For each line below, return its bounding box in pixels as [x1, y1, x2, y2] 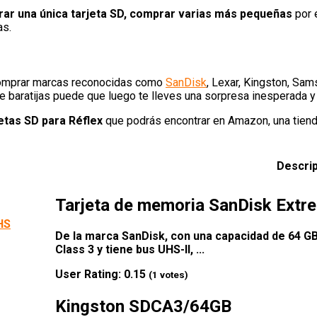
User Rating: [55, 267, 124, 281]
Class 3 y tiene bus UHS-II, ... [55, 242, 204, 256]
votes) [158, 269, 188, 280]
